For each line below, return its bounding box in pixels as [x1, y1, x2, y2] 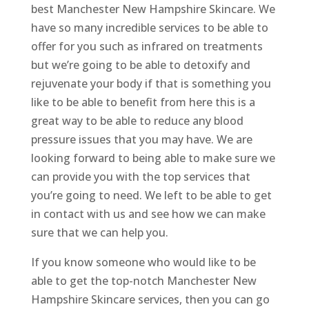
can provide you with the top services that [30, 169, 250, 185]
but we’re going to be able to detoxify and [30, 57, 250, 73]
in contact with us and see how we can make [30, 206, 266, 222]
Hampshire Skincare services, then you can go [30, 292, 270, 308]
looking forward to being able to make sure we [30, 150, 275, 166]
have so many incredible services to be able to [30, 20, 268, 36]
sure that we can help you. [30, 225, 168, 241]
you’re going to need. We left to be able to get [30, 188, 272, 203]
